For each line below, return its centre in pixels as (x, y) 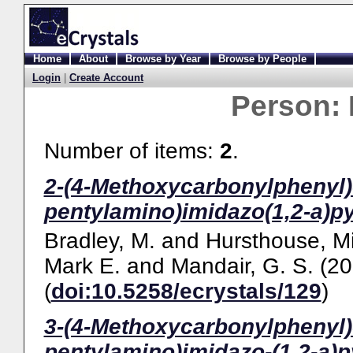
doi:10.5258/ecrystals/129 (186, 292)
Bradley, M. (99, 241)
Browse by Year (163, 59)
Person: (290, 106)
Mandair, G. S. (242, 266)
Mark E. (82, 266)
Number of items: (132, 151)
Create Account (106, 78)
